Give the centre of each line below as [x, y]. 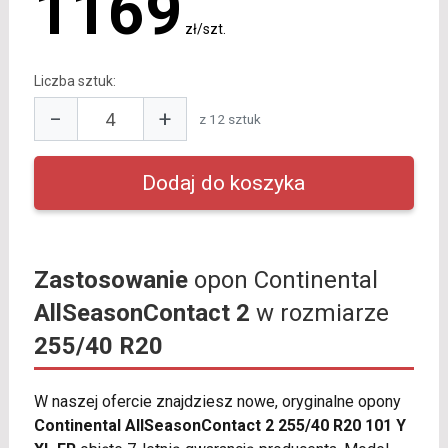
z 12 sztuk [229, 118]
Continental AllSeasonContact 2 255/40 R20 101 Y [219, 426]
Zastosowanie [110, 280]
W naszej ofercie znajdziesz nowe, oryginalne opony [217, 402]
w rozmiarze [319, 313]
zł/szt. [205, 29]
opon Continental [282, 280]
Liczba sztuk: [74, 81]
